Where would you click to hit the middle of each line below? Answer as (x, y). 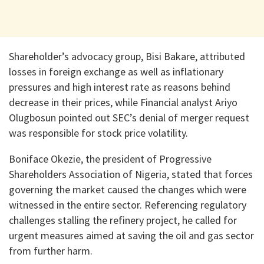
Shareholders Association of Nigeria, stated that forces (131, 174)
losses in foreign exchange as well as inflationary (116, 71)
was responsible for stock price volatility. (98, 133)
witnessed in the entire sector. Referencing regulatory (128, 204)
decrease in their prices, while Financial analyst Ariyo (123, 102)
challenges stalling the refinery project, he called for (123, 220)
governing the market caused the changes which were (128, 189)
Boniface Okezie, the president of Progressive (110, 159)
